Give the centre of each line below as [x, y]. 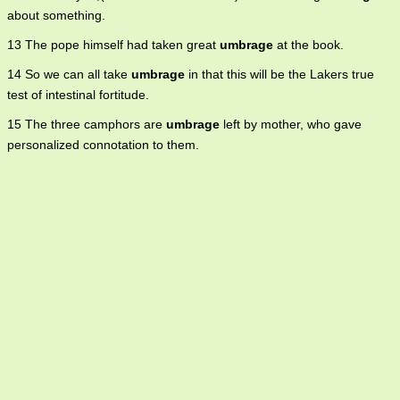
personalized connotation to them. [103, 145]
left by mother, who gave [291, 125]
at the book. [308, 45]
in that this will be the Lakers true [279, 75]
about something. [56, 16]
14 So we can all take [69, 75]
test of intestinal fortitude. [78, 95]
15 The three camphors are [87, 125]
